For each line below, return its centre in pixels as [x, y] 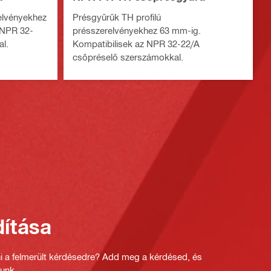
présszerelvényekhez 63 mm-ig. [136, 31]
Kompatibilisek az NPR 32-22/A [136, 44]
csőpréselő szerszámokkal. [128, 57]
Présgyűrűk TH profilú [116, 17]
